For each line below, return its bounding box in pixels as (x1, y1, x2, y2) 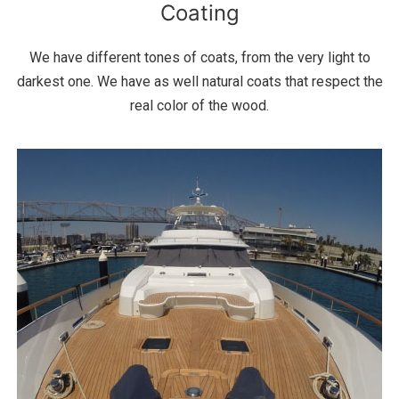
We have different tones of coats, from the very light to (28, 49, 370, 67)
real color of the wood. (130, 97, 269, 115)
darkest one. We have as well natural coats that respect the (16, 73, 383, 91)
